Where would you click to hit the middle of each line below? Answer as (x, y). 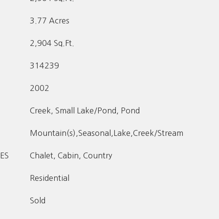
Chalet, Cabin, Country (71, 155)
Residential (50, 178)
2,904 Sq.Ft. (52, 43)
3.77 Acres (50, 21)
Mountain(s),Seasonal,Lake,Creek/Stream (107, 133)
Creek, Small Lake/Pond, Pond (85, 110)
